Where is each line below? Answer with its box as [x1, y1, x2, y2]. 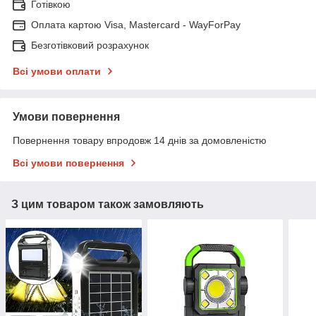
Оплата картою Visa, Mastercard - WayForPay [31, 18, 241, 30]
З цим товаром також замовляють [11, 197, 204, 210]
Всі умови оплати [13, 65, 101, 77]
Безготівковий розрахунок [31, 39, 149, 51]
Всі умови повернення [13, 157, 124, 169]
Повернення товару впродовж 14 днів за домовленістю [13, 134, 267, 146]
